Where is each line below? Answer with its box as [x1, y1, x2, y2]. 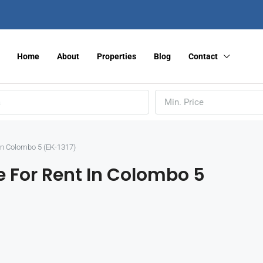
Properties [97, 51, 136, 61]
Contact [188, 51, 218, 61]
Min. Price [164, 97, 204, 108]
